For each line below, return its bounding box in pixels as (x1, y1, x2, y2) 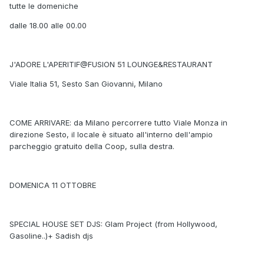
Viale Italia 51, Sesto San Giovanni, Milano (9, 79, 163, 89)
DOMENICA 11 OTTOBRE (9, 180, 96, 190)
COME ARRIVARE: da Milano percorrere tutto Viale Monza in (9, 118, 227, 128)
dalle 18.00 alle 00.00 (9, 21, 87, 31)
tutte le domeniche (9, 1, 78, 11)
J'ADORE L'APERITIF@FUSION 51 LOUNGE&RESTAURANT (9, 60, 213, 70)
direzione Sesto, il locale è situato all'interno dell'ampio (9, 130, 213, 140)
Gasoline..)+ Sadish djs (9, 231, 93, 241)
